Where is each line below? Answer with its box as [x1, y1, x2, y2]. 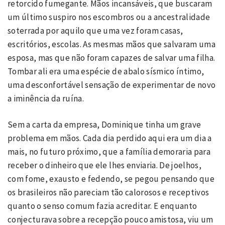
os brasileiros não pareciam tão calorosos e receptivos [8, 187, 209, 198]
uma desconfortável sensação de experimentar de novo [8, 79, 216, 90]
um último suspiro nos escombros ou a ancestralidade [8, 11, 210, 23]
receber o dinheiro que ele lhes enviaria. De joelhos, [8, 160, 202, 171]
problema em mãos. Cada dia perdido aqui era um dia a [8, 133, 212, 144]
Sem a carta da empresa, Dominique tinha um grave [8, 119, 201, 130]
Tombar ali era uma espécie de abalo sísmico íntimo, [8, 65, 204, 77]
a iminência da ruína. [8, 92, 86, 104]
